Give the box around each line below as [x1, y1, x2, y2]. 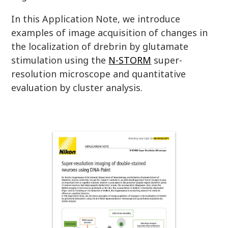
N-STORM [108, 54, 152, 66]
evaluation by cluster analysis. [11, 81, 143, 94]
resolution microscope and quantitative [11, 68, 186, 80]
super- [151, 54, 183, 66]
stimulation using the [11, 54, 109, 66]
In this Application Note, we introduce [11, 13, 181, 25]
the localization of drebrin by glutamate [11, 40, 189, 52]
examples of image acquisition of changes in [11, 26, 208, 39]
